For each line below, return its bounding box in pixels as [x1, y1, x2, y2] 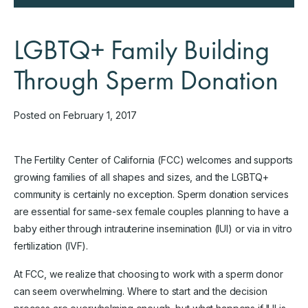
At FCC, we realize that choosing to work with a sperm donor [14, 267, 283, 280]
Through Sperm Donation [14, 62, 278, 98]
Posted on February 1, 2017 [14, 109, 137, 121]
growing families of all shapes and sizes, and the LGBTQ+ [14, 170, 269, 183]
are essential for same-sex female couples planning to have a [14, 205, 289, 217]
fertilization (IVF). [14, 239, 89, 252]
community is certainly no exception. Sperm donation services [14, 188, 289, 200]
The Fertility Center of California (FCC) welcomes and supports [14, 153, 294, 166]
